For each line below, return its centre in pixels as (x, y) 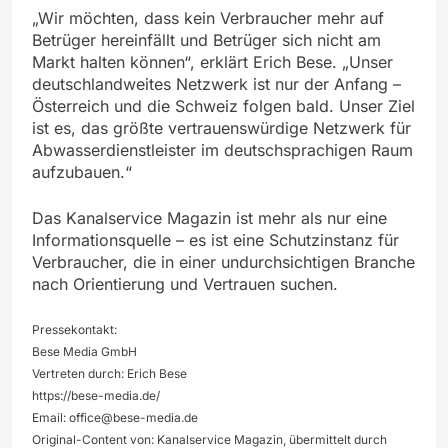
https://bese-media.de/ (96, 395)
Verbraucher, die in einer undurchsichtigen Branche (223, 261)
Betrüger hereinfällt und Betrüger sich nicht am (206, 39)
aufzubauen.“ (82, 171)
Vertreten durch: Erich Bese (109, 373)
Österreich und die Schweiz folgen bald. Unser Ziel (223, 105)
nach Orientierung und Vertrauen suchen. (185, 283)
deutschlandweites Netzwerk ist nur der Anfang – (216, 83)
